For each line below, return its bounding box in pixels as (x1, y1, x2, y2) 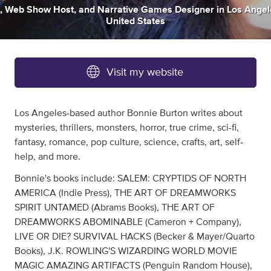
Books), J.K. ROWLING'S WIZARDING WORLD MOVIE (15, 246, 237, 256)
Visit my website (106, 67, 183, 79)
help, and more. (15, 152, 80, 162)
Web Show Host (5, 5, 74, 15)
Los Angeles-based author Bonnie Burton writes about (15, 108, 243, 119)
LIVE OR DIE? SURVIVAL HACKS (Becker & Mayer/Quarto (15, 232, 255, 242)
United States (106, 16, 165, 27)
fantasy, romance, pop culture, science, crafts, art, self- (15, 137, 243, 148)
